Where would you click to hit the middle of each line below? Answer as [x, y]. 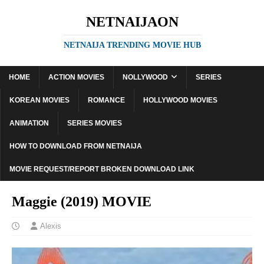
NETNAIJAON [132, 22]
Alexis [51, 226]
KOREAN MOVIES [39, 100]
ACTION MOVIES [76, 77]
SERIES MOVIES [95, 123]
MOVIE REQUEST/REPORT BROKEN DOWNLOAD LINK [102, 169]
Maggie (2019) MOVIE [82, 202]
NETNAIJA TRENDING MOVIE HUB [132, 45]
